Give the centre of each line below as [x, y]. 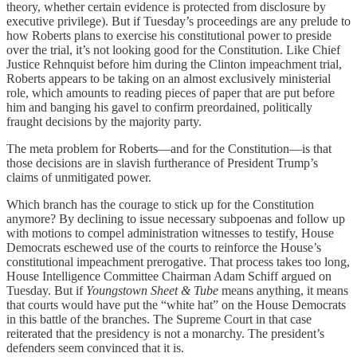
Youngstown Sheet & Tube [152, 290]
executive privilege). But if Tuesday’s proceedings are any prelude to [178, 21]
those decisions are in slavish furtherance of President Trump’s [162, 163]
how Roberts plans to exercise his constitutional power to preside [169, 35]
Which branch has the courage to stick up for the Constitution [160, 204]
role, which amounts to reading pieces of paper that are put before [171, 93]
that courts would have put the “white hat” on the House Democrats [176, 305]
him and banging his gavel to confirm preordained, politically [159, 107]
